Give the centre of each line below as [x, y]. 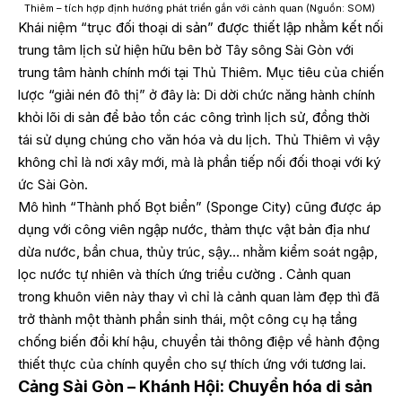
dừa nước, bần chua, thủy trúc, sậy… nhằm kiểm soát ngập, [198, 251]
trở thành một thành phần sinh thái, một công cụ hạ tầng [188, 319]
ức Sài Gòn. [53, 184]
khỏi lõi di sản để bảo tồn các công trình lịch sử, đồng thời [194, 117]
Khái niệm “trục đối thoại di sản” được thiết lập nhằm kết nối [201, 27]
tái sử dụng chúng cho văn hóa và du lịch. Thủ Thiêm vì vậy [199, 139]
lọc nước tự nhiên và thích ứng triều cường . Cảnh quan [184, 274]
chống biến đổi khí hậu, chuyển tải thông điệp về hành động [199, 341]
